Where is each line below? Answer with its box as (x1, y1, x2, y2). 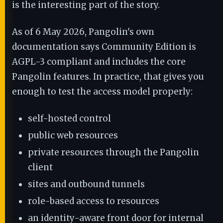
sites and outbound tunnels (28, 179, 145, 190)
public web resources (28, 130, 118, 141)
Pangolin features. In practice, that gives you (12, 71, 204, 82)
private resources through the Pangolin (28, 147, 199, 158)
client (28, 162, 53, 173)
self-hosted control (28, 113, 111, 124)
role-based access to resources (28, 196, 159, 207)
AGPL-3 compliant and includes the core (12, 56, 186, 67)
